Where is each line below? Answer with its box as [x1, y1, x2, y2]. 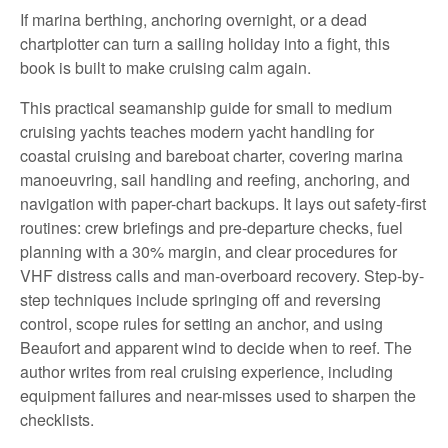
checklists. [20, 408, 94, 431]
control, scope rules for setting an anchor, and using [20, 312, 383, 335]
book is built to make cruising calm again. [20, 56, 311, 79]
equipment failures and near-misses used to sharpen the [20, 384, 416, 407]
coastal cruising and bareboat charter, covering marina [20, 144, 403, 167]
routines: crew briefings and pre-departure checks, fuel [20, 216, 403, 239]
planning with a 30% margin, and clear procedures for [20, 240, 397, 263]
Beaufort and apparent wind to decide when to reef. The [20, 336, 412, 359]
